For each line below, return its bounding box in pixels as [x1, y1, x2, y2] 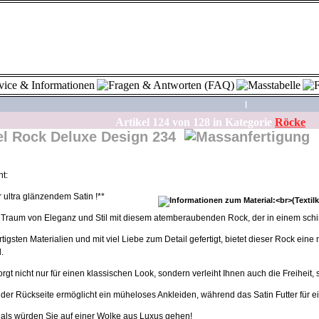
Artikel [107, 116, 152, 128]
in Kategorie [210, 116, 275, 128]
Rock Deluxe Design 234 [8, 129, 184, 145]
